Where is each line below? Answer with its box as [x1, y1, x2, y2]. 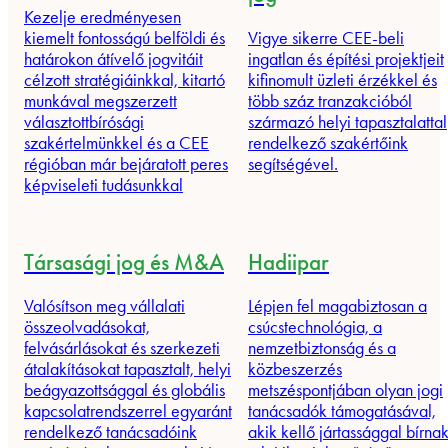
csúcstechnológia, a [248, 315, 382, 338]
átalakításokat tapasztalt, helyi [24, 357, 231, 380]
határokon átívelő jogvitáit [24, 47, 203, 70]
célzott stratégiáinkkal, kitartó [24, 68, 225, 91]
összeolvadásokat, [24, 315, 150, 338]
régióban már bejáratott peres [24, 152, 228, 175]
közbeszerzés [248, 357, 342, 380]
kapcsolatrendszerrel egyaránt [24, 399, 232, 422]
